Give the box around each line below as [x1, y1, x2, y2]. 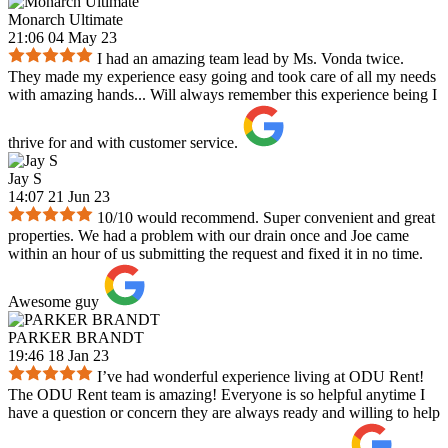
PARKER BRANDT [8, 329, 144, 347]
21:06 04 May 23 [8, 29, 117, 47]
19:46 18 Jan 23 [8, 347, 109, 365]
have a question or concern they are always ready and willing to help [8, 404, 440, 422]
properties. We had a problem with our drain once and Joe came [8, 227, 409, 245]
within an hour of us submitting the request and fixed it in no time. [8, 245, 423, 263]
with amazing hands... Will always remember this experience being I [8, 86, 437, 104]
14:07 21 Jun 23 [8, 188, 110, 206]
